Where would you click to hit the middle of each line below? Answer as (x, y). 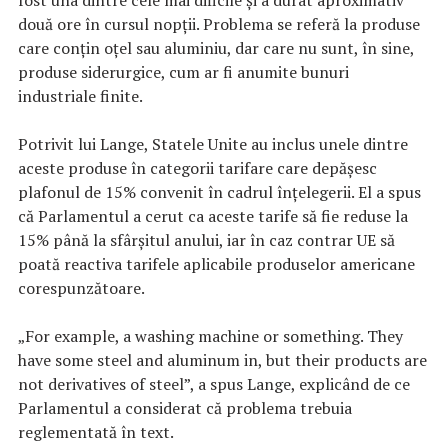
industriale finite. (80, 95)
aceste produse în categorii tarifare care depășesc (197, 167)
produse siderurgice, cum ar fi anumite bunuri (183, 71)
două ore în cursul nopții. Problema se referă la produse (219, 23)
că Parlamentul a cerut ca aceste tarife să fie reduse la (213, 215)
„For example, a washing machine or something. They (210, 335)
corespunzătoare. (81, 287)
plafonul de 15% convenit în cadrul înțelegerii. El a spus (219, 191)
